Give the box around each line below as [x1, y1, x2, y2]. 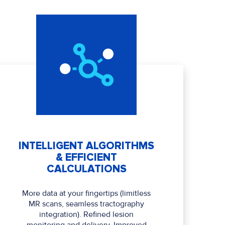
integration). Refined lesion [39, 209, 134, 220]
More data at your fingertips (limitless [22, 188, 151, 199]
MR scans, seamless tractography [29, 199, 145, 209]
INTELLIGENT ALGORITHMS [19, 140, 155, 153]
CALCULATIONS [46, 163, 127, 176]
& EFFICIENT [56, 151, 118, 164]
